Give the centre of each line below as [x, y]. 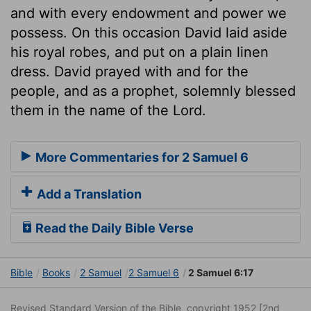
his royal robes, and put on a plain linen [140, 52]
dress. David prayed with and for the [129, 71]
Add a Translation [88, 194]
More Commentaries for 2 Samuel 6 [141, 158]
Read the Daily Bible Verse [113, 228]
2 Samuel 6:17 [220, 273]
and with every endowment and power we [149, 13]
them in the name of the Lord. [108, 110]
